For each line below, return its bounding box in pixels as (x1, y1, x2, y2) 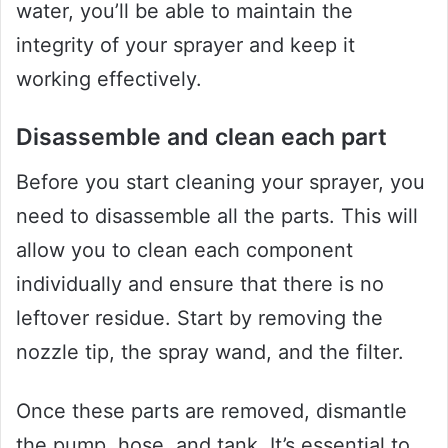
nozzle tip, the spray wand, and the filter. (16, 339, 404, 364)
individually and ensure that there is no (16, 271, 384, 296)
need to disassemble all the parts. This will (16, 203, 418, 228)
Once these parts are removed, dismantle (16, 398, 407, 423)
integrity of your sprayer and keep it (16, 33, 355, 58)
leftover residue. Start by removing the (16, 305, 383, 330)
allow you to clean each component (16, 237, 353, 262)
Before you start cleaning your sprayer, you (16, 169, 425, 194)
